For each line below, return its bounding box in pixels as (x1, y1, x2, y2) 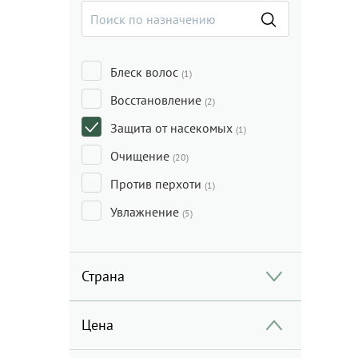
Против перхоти (110, 176, 205, 192)
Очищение (110, 148, 173, 164)
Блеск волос (110, 64, 181, 80)
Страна (82, 267, 125, 285)
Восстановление (110, 92, 205, 108)
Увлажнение (110, 204, 182, 220)
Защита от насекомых (110, 120, 236, 136)
